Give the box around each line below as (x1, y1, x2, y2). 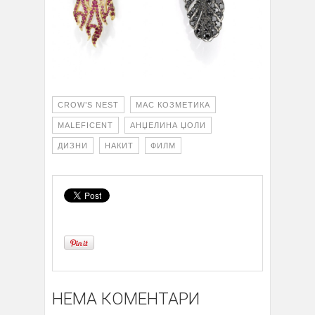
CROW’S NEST (58, 100, 119, 109)
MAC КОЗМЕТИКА (136, 100, 210, 109)
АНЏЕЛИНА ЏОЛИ (130, 120, 206, 129)
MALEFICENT (58, 120, 113, 129)
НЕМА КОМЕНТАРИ (52, 288, 200, 309)
